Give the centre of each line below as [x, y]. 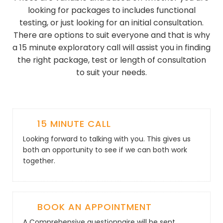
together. [39, 161]
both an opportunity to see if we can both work [105, 150]
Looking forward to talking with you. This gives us [107, 139]
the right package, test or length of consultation [111, 60]
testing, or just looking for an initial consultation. [111, 23]
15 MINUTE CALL [74, 124]
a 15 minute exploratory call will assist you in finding [111, 48]
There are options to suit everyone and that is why [111, 35]
